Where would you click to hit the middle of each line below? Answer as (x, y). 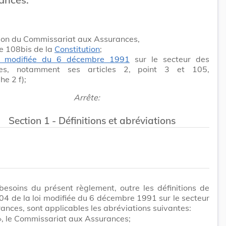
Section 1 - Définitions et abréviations (92, 120)
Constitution (77, 49)
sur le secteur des (169, 59)
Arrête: (87, 97)
